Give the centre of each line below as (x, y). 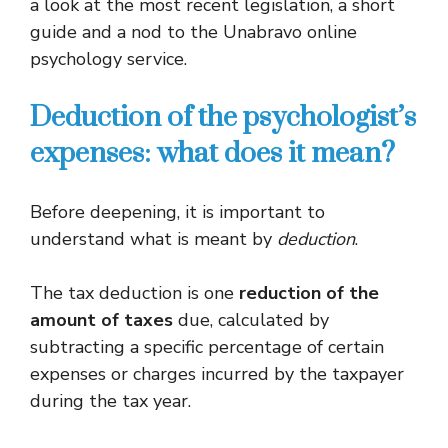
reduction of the (309, 293)
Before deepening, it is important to (177, 212)
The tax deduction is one (134, 293)
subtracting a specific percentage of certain (207, 347)
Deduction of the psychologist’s (223, 117)
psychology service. (108, 59)
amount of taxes (101, 320)
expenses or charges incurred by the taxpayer (217, 374)
